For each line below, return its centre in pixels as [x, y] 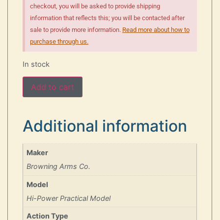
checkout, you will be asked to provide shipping [95, 6]
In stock [36, 64]
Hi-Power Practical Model [69, 198]
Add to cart [53, 87]
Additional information [105, 126]
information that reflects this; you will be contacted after [107, 18]
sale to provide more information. [76, 29]
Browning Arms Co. [59, 166]
